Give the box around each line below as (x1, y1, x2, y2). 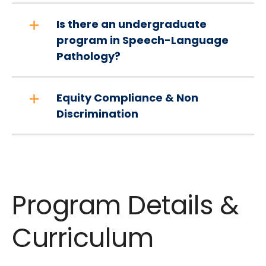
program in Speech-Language (56, 33, 229, 47)
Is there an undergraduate (56, 17, 207, 31)
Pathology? (56, 49, 121, 64)
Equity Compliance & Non (56, 90, 198, 105)
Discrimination (56, 106, 138, 121)
